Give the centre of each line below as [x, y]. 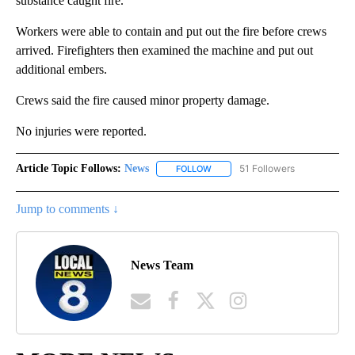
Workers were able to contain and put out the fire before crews [171, 31]
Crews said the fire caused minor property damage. [143, 100]
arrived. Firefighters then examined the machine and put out [164, 50]
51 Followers [267, 168]
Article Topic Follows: [69, 168]
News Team [162, 265]
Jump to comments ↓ [67, 209]
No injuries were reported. [81, 131]
